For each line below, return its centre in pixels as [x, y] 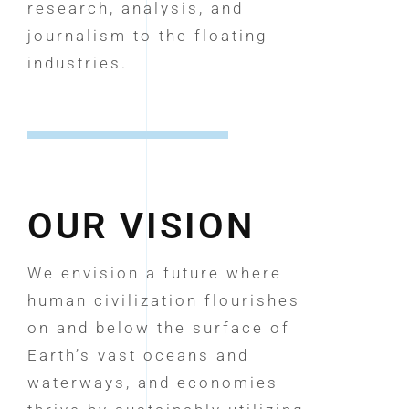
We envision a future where [154, 273]
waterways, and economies [152, 383]
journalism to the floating [147, 36]
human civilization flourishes [163, 301]
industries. [77, 63]
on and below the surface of [158, 328]
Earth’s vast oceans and [138, 356]
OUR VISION [141, 226]
